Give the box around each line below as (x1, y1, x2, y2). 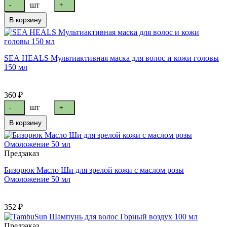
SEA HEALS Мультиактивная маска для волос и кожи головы (4, 54, 219, 63)
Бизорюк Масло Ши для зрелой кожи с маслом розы (4, 166, 184, 175)
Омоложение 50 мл (4, 175, 70, 184)
